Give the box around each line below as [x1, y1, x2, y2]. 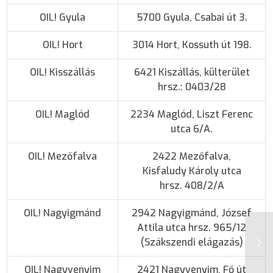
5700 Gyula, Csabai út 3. [136, 10, 247, 24]
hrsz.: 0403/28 [157, 80, 226, 93]
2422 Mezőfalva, [152, 149, 232, 163]
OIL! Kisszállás [30, 65, 96, 79]
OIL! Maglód [35, 107, 90, 121]
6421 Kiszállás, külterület [133, 65, 250, 79]
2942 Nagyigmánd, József [132, 206, 252, 219]
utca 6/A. [171, 122, 213, 135]
